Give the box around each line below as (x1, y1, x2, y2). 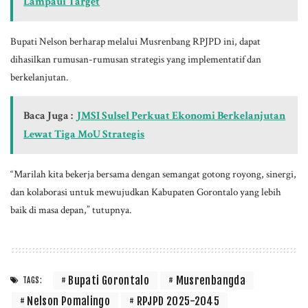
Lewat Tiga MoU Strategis (23, 126, 145, 142)
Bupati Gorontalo (68, 273, 150, 287)
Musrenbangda (175, 273, 245, 287)
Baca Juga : (23, 108, 74, 123)
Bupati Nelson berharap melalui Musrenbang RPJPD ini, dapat (10, 34, 261, 48)
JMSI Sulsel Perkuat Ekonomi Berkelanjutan (77, 108, 286, 123)
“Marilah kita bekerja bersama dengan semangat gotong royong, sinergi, (10, 166, 296, 181)
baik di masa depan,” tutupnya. (10, 202, 131, 217)
